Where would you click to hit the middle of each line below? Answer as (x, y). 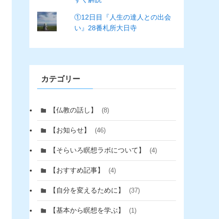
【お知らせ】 (71, 130)
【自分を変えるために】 (88, 190)
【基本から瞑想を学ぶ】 (88, 210)
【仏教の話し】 (74, 110)
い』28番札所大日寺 (105, 28)
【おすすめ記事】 (77, 170)
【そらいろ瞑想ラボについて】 (98, 150)
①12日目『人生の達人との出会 (122, 17)
